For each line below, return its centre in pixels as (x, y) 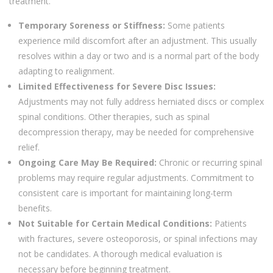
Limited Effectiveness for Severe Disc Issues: (117, 86)
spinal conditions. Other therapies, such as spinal (114, 116)
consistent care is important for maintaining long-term (125, 193)
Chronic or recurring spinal (209, 162)
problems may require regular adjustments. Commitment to (136, 177)
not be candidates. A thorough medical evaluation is (120, 253)
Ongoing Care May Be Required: (87, 162)
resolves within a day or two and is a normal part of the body (139, 55)
